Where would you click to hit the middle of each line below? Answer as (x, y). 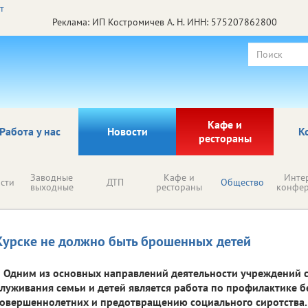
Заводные (52, 177)
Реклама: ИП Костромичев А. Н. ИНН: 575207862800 (164, 22)
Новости (127, 131)
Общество (242, 182)
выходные (52, 187)
